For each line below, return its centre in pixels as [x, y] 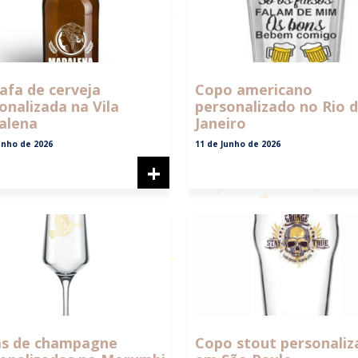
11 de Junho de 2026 [238, 144]
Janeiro [221, 123]
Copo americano [254, 90]
